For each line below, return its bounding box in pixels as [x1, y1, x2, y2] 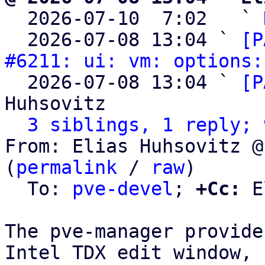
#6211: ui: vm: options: [5, 50, 263, 72]
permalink [16, 157, 117, 178]
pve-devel [72, 178, 173, 199]
